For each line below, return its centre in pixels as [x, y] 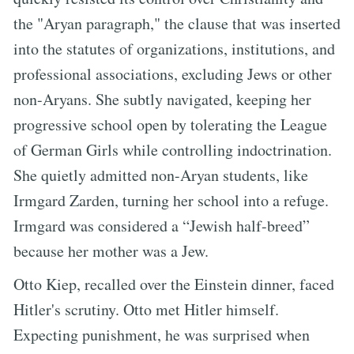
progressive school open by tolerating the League [170, 124]
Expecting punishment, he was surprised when [162, 334]
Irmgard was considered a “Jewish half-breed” [162, 225]
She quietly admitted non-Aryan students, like [161, 175]
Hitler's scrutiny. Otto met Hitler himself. [146, 309]
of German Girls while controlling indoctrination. [173, 149]
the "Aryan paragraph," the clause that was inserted [177, 23]
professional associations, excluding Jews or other [173, 73]
